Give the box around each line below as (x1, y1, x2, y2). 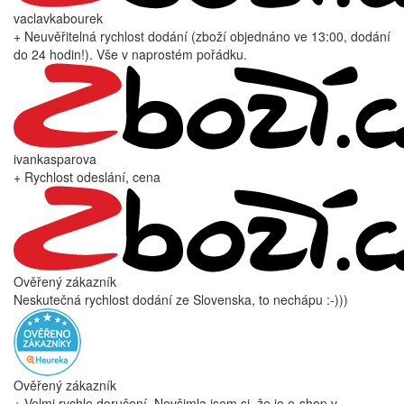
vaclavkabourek (14, 9, 103, 28)
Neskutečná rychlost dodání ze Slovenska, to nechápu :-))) (14, 290, 348, 309)
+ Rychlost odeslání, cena (14, 168, 161, 187)
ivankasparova (14, 150, 96, 169)
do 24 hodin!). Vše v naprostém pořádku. (14, 45, 247, 64)
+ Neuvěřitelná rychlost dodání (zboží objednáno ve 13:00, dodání (14, 27, 390, 46)
